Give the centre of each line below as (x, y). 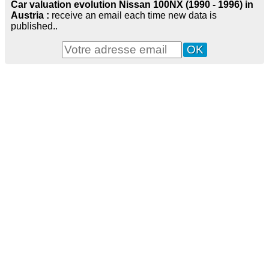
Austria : (31, 16)
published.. (34, 26)
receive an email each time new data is (134, 16)
